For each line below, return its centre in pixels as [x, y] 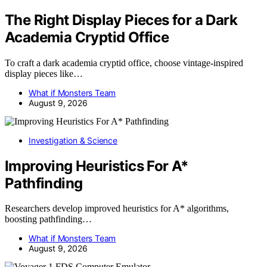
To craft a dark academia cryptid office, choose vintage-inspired [124, 63]
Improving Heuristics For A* [97, 166]
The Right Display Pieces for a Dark [121, 20]
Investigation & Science [73, 140]
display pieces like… [44, 73]
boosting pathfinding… [48, 219]
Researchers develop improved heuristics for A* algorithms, [117, 209]
